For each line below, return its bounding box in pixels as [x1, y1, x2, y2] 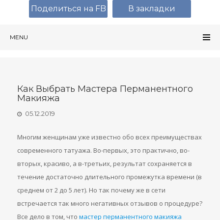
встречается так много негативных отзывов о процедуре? [17, 199, 202, 208]
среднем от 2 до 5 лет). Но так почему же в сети [17, 186, 165, 194]
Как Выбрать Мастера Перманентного [17, 83, 193, 94]
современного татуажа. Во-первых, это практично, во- [17, 146, 190, 155]
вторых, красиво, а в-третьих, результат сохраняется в [17, 159, 192, 168]
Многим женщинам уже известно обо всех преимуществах [17, 133, 202, 141]
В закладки [128, 4, 175, 13]
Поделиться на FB [30, 4, 106, 13]
